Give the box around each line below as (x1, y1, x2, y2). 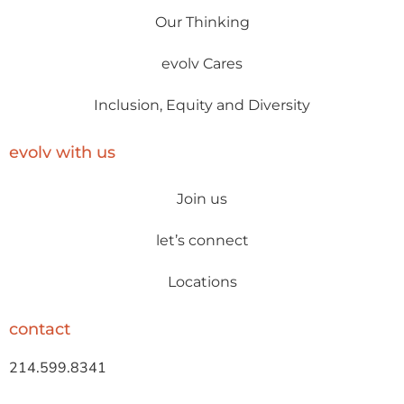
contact (9, 318, 70, 339)
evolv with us (9, 142, 115, 162)
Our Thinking (154, 13, 250, 31)
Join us (177, 189, 227, 207)
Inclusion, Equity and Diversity (94, 96, 310, 114)
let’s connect (155, 231, 249, 249)
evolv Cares (161, 54, 243, 72)
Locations (167, 272, 237, 290)
